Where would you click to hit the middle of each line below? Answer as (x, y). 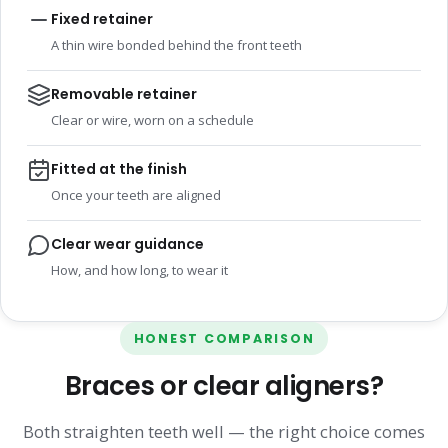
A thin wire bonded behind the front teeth (176, 45)
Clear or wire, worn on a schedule (152, 120)
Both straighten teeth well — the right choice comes (224, 432)
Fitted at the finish (119, 169)
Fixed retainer (102, 19)
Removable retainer (124, 94)
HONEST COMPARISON (224, 339)
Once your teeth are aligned (136, 195)
